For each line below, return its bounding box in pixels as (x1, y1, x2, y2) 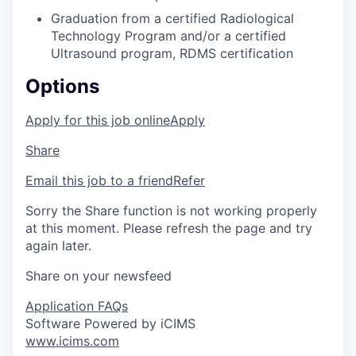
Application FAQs (25, 298, 128, 315)
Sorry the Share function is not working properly (25, 203, 317, 219)
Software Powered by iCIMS (25, 315, 195, 332)
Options (25, 75, 99, 99)
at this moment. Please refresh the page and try (25, 220, 312, 237)
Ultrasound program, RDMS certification (51, 45, 293, 62)
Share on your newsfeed (25, 268, 172, 284)
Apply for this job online (25, 112, 170, 129)
